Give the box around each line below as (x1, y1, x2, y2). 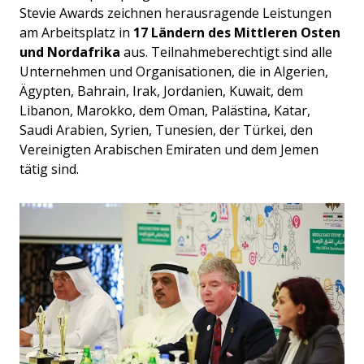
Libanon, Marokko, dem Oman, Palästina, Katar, (19, 102, 310, 120)
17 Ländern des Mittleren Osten (133, 24, 340, 42)
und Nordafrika (19, 43, 120, 62)
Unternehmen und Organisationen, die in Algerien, (19, 63, 328, 81)
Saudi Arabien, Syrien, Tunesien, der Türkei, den (19, 121, 313, 140)
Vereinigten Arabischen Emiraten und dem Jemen (19, 141, 318, 159)
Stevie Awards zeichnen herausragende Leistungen (19, 4, 331, 23)
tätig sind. (19, 160, 79, 179)
